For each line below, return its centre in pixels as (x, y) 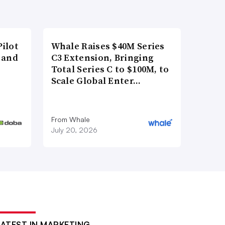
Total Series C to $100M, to (110, 69)
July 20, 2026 (74, 130)
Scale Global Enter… (96, 81)
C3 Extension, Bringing (102, 58)
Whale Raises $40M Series (108, 46)
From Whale (70, 120)
